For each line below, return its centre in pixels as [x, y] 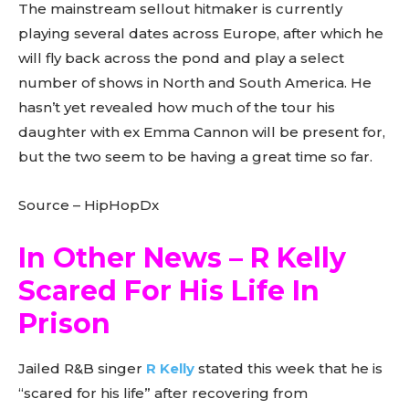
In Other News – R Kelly [182, 257]
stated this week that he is [288, 368]
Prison [68, 323]
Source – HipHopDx [89, 204]
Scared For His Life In [169, 290]
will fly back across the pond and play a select [181, 58]
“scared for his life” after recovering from [163, 393]
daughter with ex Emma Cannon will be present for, [202, 131]
